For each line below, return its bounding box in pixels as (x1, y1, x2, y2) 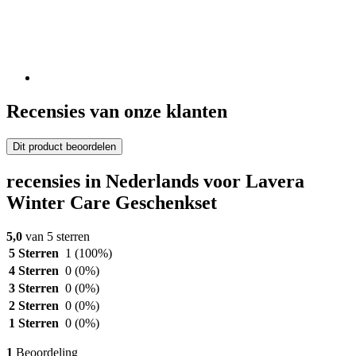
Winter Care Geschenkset (6, 192, 217, 214)
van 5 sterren (22, 229, 90, 243)
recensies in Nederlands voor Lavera (6, 171, 304, 192)
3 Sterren (9, 281, 59, 295)
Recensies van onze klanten (6, 101, 227, 122)
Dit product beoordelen (13, 141, 116, 153)
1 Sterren (9, 315, 59, 330)
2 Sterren (9, 298, 59, 312)
